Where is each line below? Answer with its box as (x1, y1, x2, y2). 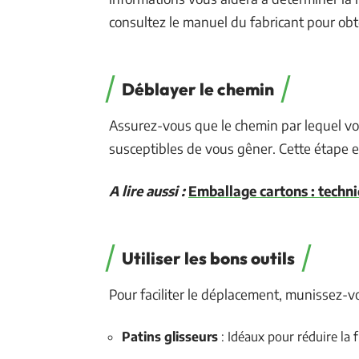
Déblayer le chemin (122, 78, 274, 99)
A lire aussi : (109, 181, 185, 200)
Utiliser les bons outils (122, 247, 295, 268)
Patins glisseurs (122, 328, 218, 345)
